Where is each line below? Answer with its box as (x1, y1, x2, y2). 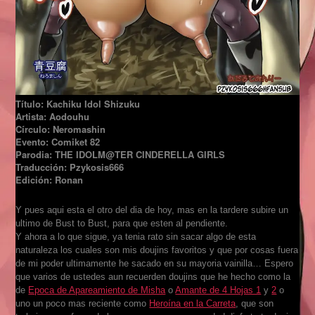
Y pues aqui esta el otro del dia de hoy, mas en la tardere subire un (15, 204, 289, 215)
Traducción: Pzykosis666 (15, 160, 124, 174)
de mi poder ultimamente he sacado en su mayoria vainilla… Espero (15, 257, 294, 269)
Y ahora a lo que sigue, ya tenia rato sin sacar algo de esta (15, 231, 257, 242)
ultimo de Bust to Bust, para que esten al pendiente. (15, 217, 229, 229)
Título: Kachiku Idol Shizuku (15, 96, 141, 110)
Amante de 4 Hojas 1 (175, 284, 262, 295)
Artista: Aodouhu (15, 109, 90, 123)
